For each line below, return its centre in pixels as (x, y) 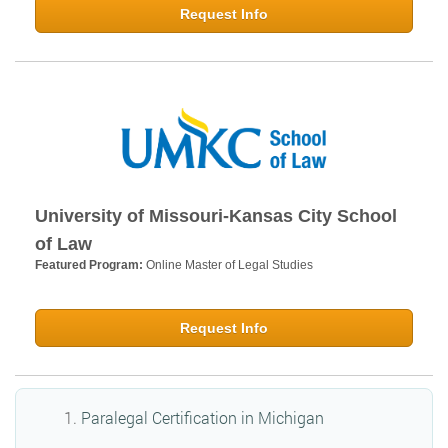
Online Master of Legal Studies (229, 265)
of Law (63, 244)
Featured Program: (90, 265)
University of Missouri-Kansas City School (216, 216)
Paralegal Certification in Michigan (202, 418)
